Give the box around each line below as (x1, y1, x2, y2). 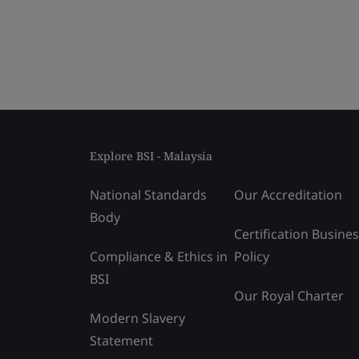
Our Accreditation (234, 186, 342, 204)
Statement (90, 332, 153, 349)
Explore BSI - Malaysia (90, 148, 212, 163)
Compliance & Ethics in (90, 248, 228, 265)
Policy (234, 248, 269, 265)
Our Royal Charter (234, 287, 344, 305)
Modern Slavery (90, 309, 185, 327)
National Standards (90, 186, 207, 204)
